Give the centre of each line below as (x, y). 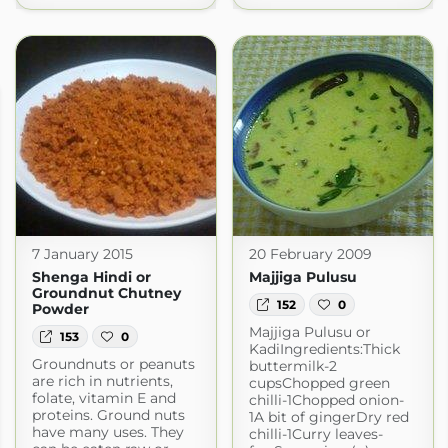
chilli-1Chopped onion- (326, 399)
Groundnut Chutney (106, 293)
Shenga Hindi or (91, 277)
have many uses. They (107, 431)
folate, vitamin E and (103, 397)
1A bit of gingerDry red (328, 416)
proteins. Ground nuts (108, 414)
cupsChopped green (319, 382)
